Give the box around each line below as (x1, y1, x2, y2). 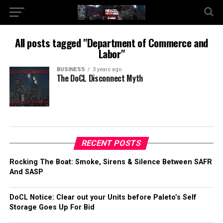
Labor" (98, 46, 125, 61)
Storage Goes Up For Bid (9, 203, 95, 212)
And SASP (9, 168, 43, 176)
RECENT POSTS (81, 138, 143, 148)
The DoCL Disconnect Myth (56, 72, 143, 84)
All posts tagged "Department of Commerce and (15, 35, 208, 50)
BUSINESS (56, 66, 85, 73)
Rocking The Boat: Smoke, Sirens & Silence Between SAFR (9, 158, 212, 166)
